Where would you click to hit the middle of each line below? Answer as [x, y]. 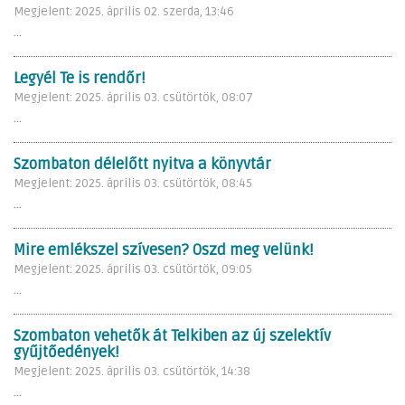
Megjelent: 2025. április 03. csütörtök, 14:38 [132, 371]
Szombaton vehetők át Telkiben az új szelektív [172, 336]
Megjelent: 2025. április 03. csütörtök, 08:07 [133, 97]
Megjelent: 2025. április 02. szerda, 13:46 [124, 11]
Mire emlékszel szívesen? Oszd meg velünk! [163, 250]
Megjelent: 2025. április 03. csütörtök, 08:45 [133, 183]
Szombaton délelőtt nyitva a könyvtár [142, 164]
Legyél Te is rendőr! [79, 78]
